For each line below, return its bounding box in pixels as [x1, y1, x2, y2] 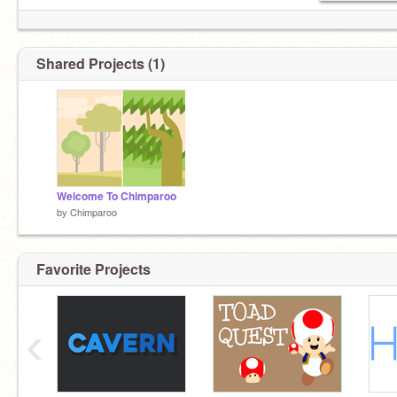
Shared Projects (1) [36, 53, 165, 74]
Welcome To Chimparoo [57, 189, 176, 204]
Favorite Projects [36, 258, 151, 279]
